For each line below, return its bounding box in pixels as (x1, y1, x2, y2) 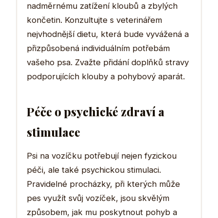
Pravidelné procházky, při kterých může (27, 179, 180, 189)
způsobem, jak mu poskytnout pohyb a (27, 207, 177, 217)
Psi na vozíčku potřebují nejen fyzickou (27, 150, 177, 161)
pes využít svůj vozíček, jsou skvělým (27, 193, 169, 203)
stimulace (27, 124, 80, 140)
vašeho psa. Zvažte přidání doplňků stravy (27, 57, 189, 67)
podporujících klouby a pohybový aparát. (27, 71, 185, 81)
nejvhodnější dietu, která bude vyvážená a (27, 29, 189, 39)
